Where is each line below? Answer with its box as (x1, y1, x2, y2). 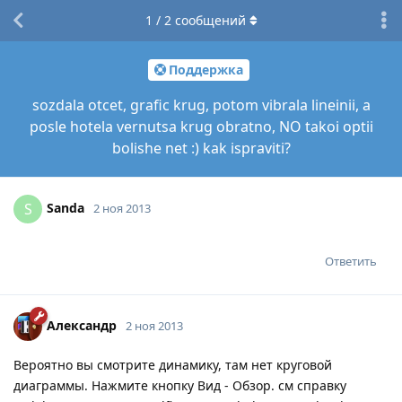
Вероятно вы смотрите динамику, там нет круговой (13, 355, 332, 373)
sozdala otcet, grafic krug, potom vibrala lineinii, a (31, 94, 371, 115)
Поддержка (169, 61, 243, 79)
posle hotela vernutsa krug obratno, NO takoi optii (29, 116, 373, 136)
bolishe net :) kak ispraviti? (111, 137, 291, 158)
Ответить (325, 252, 377, 269)
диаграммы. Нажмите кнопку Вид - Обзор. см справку (13, 376, 346, 394)
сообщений (170, 12, 246, 29)
